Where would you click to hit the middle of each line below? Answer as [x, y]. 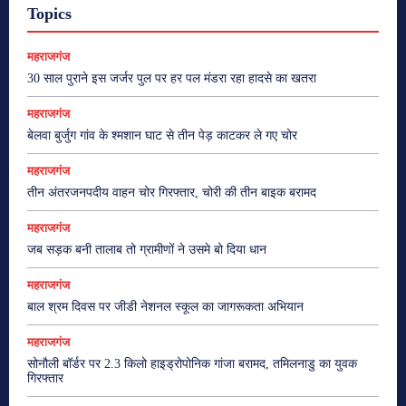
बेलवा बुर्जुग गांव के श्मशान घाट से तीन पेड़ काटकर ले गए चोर [162, 135]
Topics [49, 13]
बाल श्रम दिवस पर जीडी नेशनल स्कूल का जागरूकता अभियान [165, 306]
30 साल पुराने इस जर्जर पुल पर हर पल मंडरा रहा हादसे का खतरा [172, 78]
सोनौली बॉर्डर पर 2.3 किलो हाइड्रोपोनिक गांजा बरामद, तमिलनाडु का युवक [192, 363]
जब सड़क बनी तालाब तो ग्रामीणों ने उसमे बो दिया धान [147, 249]
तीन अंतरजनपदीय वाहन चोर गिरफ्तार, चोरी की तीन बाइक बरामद [172, 192]
